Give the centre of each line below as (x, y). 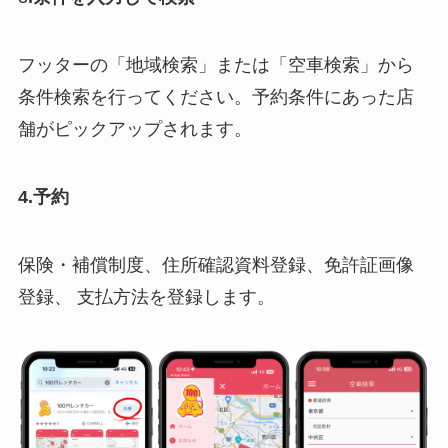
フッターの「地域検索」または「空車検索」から (215, 65)
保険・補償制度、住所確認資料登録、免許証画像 (215, 264)
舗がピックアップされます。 (134, 129)
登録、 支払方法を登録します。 (146, 296)
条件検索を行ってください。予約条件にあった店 (215, 97)
